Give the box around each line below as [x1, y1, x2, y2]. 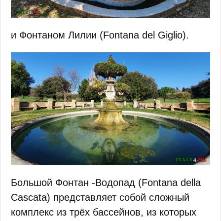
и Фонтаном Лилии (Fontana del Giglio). [11, 30, 189, 40]
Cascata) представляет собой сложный [11, 191, 190, 203]
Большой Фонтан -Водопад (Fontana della [11, 177, 201, 188]
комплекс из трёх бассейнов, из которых [11, 206, 197, 218]
